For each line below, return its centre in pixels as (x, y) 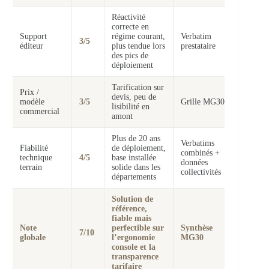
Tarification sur (138, 88)
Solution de (132, 199)
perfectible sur (138, 228)
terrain (31, 168)
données (194, 163)
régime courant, (138, 37)
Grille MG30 (203, 102)
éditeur (32, 46)
